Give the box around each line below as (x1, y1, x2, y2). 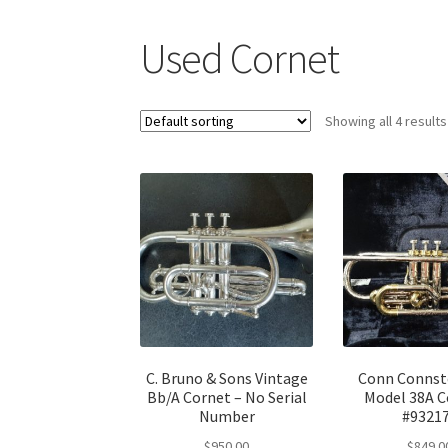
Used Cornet (140, 31, 340, 84)
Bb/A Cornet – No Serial (146, 387, 307, 408)
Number (198, 406, 255, 427)
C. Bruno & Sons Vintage (145, 368, 308, 389)
